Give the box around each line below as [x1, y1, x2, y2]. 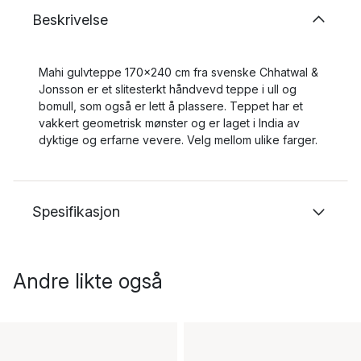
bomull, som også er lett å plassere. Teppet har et [39, 99, 303, 113]
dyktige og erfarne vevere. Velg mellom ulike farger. [39, 133, 317, 147]
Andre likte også [13, 269, 163, 293]
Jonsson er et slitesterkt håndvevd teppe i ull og [39, 82, 297, 96]
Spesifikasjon [32, 203, 120, 220]
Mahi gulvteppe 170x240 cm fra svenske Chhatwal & [39, 65, 318, 79]
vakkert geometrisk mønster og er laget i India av [39, 116, 300, 130]
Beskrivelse [32, 11, 108, 28]
